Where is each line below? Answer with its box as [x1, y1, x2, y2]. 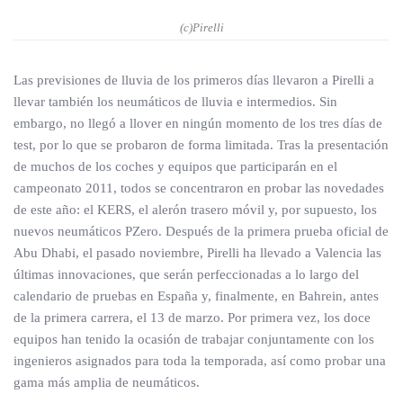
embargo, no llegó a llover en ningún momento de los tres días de [13, 116, 382, 130]
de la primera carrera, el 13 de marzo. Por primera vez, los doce [13, 310, 371, 325]
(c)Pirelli [179, 21, 224, 34]
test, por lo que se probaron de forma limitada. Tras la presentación [13, 138, 389, 152]
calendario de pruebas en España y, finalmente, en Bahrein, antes [13, 289, 379, 303]
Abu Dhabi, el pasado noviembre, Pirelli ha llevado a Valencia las [13, 246, 381, 260]
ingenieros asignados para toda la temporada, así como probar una [13, 354, 386, 368]
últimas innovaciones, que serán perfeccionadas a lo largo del [13, 267, 359, 282]
